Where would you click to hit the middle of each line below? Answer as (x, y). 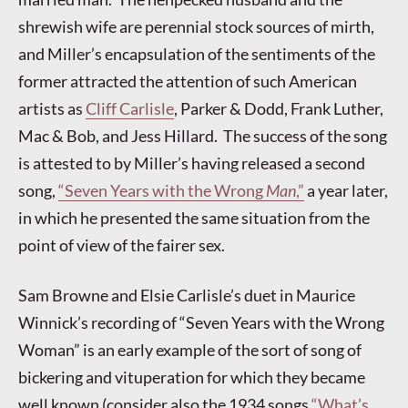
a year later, (346, 191)
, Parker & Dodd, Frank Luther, (279, 109)
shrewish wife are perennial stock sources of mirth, (196, 27)
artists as (52, 109)
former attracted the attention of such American (188, 82)
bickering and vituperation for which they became (192, 377)
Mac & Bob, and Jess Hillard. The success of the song (204, 136)
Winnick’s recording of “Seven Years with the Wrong (201, 323)
